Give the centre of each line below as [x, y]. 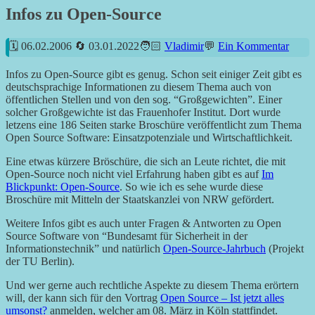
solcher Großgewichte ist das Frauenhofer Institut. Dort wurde [143, 112]
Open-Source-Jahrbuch [214, 249]
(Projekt [285, 249]
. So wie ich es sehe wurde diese [191, 187]
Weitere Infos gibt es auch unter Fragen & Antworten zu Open [143, 224]
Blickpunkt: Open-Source [63, 187]
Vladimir [184, 46]
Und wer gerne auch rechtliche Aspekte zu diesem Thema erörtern [152, 285]
